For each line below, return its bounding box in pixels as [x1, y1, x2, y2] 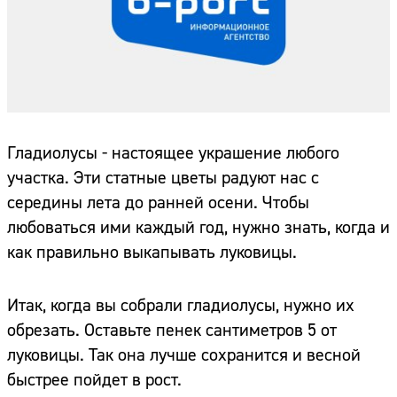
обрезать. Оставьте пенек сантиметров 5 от [7, 319, 337, 342]
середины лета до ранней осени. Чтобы [7, 191, 309, 214]
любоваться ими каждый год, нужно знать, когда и [7, 216, 390, 239]
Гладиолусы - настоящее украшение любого [7, 142, 339, 165]
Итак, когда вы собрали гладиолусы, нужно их [7, 294, 354, 317]
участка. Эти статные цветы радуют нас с [7, 167, 319, 190]
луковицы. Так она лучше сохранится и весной [7, 344, 361, 367]
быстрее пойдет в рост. [7, 369, 182, 392]
